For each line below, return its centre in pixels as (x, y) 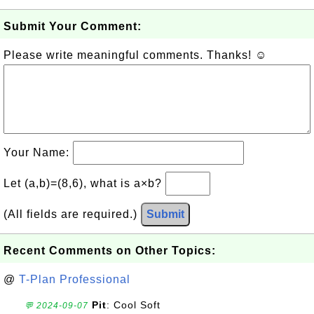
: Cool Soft (134, 305)
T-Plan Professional (75, 279)
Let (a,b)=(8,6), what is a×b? (84, 183)
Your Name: (38, 152)
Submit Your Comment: (73, 26)
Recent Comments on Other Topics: (110, 251)
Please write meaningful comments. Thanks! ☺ (135, 55)
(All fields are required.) (72, 214)
